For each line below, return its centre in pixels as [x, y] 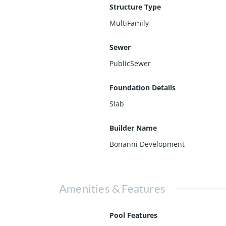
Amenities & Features [112, 188]
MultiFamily [129, 23]
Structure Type [135, 7]
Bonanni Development [147, 144]
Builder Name [133, 128]
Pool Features [133, 215]
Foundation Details [143, 87]
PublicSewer [130, 63]
